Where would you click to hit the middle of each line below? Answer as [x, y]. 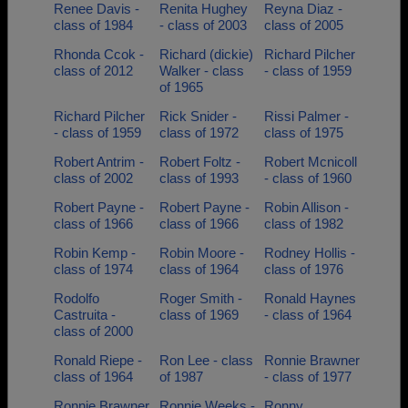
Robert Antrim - [99, 162]
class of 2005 [304, 25]
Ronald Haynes [310, 298]
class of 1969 [199, 315]
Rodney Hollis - [310, 253]
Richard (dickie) [206, 54]
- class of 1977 [308, 377]
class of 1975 [304, 133]
